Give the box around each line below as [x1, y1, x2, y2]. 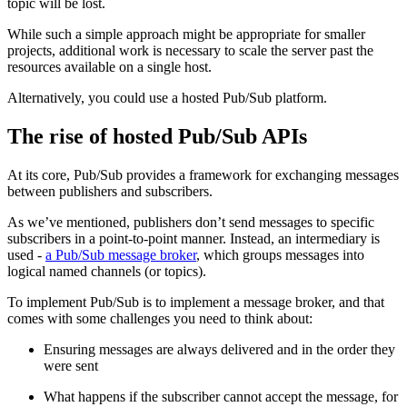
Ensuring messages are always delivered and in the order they [44, 341, 395, 357]
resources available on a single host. [7, 59, 212, 75]
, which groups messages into [196, 246, 364, 263]
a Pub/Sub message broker [45, 246, 196, 263]
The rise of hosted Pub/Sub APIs [7, 124, 313, 148]
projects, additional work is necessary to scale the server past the [7, 43, 373, 59]
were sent [44, 357, 98, 373]
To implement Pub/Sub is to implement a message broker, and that [7, 293, 384, 310]
